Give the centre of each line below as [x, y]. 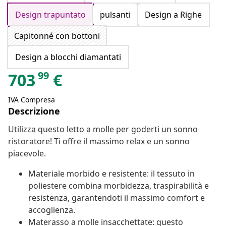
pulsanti [115, 15]
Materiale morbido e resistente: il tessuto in [111, 174]
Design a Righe [173, 15]
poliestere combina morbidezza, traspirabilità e [119, 186]
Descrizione [34, 111]
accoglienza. [52, 210]
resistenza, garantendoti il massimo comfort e [117, 198]
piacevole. [27, 154]
